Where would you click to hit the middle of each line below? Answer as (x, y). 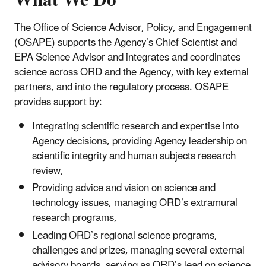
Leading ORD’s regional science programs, (125, 235)
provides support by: (58, 102)
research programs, (75, 218)
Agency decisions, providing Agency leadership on (140, 142)
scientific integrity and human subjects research (134, 156)
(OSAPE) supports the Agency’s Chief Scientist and (126, 43)
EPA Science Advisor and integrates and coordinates (127, 58)
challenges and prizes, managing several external (138, 250)
